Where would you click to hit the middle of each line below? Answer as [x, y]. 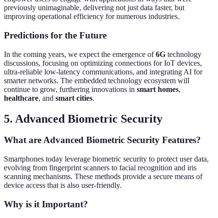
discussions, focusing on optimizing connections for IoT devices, [103, 63]
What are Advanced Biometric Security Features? [102, 140]
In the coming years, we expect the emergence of [80, 54]
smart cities [74, 98]
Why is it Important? [46, 204]
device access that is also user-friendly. [63, 185]
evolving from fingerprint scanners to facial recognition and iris [100, 168]
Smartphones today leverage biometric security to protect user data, [106, 159]
